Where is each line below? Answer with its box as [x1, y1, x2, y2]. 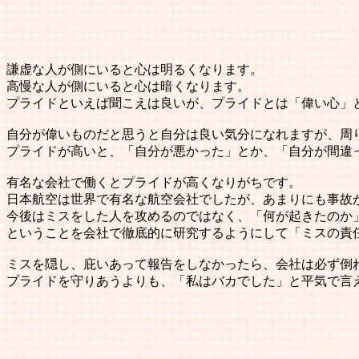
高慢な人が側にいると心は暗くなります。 [6, 79, 250, 93]
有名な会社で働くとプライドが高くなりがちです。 [6, 175, 301, 189]
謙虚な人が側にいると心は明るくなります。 [6, 63, 263, 76]
